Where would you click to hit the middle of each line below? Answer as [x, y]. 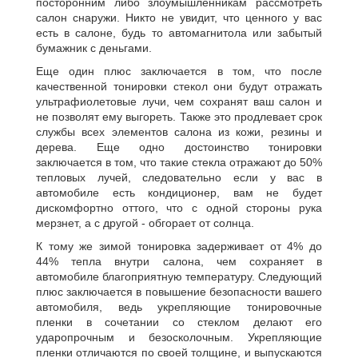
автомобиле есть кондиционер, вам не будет [179, 193]
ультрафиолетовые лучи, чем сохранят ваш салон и [179, 101]
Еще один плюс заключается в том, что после [179, 71]
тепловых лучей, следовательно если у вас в [179, 177]
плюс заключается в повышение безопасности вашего [179, 292]
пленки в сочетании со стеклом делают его [179, 322]
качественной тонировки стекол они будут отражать [179, 86]
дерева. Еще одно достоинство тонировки [179, 147]
